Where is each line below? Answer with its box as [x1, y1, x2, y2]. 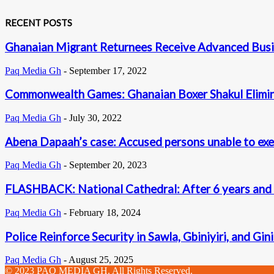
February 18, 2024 [69, 207, 141, 218]
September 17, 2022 [69, 65, 147, 76]
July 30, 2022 [69, 113, 122, 124]
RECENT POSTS [5, 17, 72, 28]
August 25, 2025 [68, 254, 133, 265]
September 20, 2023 [69, 160, 147, 171]
